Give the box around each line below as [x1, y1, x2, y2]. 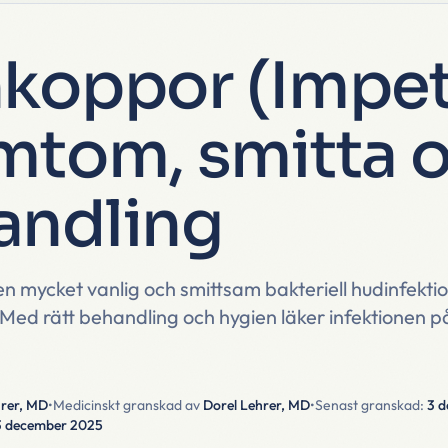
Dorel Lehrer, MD [202, 396, 310, 414]
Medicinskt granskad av [52, 396, 200, 414]
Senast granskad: [314, 396, 424, 414]
